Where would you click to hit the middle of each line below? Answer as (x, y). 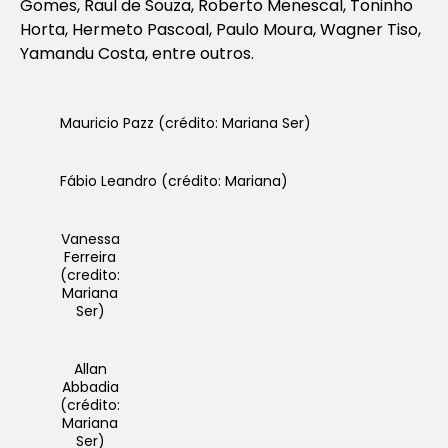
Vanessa (90, 238)
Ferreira (90, 256)
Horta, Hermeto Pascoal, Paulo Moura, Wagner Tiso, (220, 29)
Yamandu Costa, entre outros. (137, 53)
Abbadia (90, 386)
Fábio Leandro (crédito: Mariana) (174, 180)
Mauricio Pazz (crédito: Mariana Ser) (185, 122)
